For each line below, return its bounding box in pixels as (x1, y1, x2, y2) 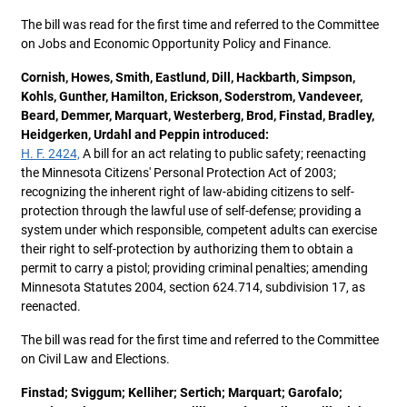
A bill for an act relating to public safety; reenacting (80, 146, 366, 161)
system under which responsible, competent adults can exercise (21, 223, 377, 237)
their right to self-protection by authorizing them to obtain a (21, 242, 353, 256)
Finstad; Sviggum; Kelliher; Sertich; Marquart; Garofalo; (21, 385, 342, 400)
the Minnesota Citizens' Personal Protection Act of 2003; (21, 165, 336, 180)
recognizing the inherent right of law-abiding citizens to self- (21, 184, 354, 199)
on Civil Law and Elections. (21, 352, 170, 366)
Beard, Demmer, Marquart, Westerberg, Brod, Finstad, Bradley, (21, 108, 374, 123)
